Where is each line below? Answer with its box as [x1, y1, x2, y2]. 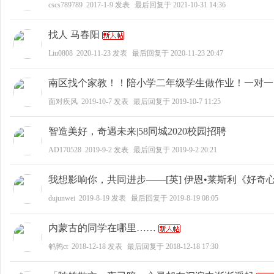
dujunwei [48, 194, 75, 202]
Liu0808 [48, 49, 73, 57]
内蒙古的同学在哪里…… [48, 223, 156, 233]
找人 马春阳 [48, 29, 100, 40]
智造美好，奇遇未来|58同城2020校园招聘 [48, 126, 226, 136]
